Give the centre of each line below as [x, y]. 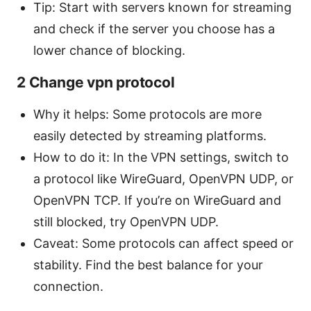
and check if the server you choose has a [154, 28]
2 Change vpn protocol [96, 82]
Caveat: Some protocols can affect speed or [163, 243]
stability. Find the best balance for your [148, 264]
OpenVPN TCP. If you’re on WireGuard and [157, 200]
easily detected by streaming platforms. [150, 135]
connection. [68, 286]
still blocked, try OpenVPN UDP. [126, 221]
